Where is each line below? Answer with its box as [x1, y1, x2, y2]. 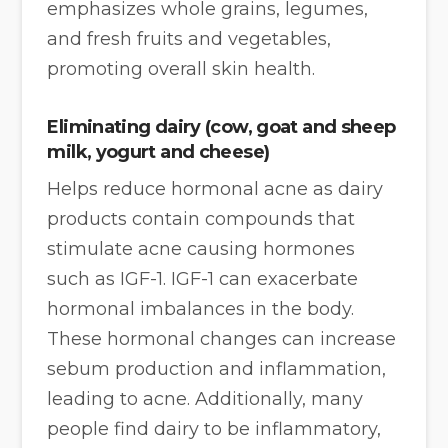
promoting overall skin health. [47, 57, 316, 80]
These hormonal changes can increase [47, 328, 397, 351]
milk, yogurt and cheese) [47, 141, 270, 164]
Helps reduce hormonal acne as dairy [47, 178, 384, 201]
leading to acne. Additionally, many [47, 388, 364, 411]
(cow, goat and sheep [200, 116, 396, 139]
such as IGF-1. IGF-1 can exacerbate [47, 268, 359, 291]
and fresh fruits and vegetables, [47, 27, 332, 50]
